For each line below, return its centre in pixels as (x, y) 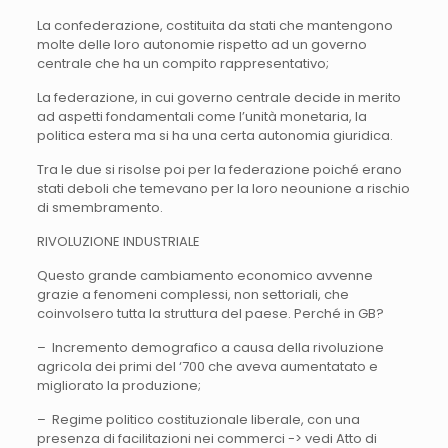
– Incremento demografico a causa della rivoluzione (210, 347)
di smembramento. (99, 207)
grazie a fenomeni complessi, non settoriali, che (192, 294)
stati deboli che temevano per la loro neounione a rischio (223, 188)
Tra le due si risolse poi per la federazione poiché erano (219, 169)
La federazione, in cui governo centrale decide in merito (218, 97)
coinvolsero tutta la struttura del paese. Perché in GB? (210, 313)
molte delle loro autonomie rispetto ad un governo (201, 44)
